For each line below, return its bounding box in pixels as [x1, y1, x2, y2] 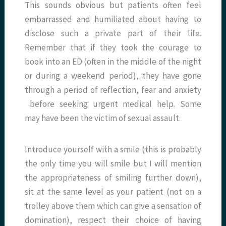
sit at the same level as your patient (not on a [25, 186, 201, 198]
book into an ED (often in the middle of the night [25, 56, 201, 68]
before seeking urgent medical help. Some [25, 98, 201, 110]
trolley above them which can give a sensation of [25, 200, 201, 212]
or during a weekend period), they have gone [25, 70, 201, 82]
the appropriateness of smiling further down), [25, 172, 201, 184]
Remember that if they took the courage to [25, 42, 201, 53]
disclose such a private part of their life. [25, 28, 201, 39]
